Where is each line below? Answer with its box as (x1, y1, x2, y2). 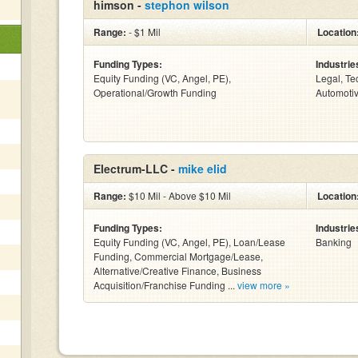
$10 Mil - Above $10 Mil (126, 189, 231, 202)
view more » (237, 278, 290, 292)
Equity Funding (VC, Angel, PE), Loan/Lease (93, 235, 285, 249)
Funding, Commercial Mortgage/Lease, (93, 249, 263, 263)
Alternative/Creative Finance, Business (93, 264, 261, 277)
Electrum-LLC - (93, 161, 178, 177)
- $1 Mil (126, 25, 161, 38)
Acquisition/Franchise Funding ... (93, 278, 237, 292)
